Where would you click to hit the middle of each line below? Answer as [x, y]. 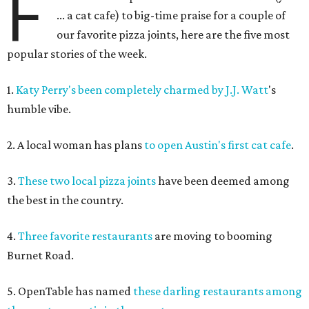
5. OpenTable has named [70, 291]
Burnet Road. [40, 256]
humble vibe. [39, 109]
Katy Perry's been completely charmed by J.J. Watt [142, 90]
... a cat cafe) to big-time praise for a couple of [171, 16]
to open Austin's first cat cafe [218, 145]
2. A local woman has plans [76, 145]
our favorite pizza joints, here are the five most [173, 35]
